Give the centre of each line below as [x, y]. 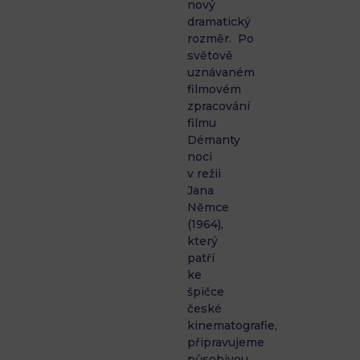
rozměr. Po [221, 39]
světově [211, 56]
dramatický [219, 22]
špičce [206, 292]
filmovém [215, 90]
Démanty [214, 140]
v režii [205, 174]
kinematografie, [233, 326]
